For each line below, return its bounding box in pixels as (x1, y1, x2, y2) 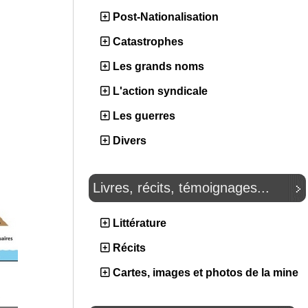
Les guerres (113, 110, 175, 122)
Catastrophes (113, 36, 184, 47)
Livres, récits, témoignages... (93, 180, 269, 195)
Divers (113, 135, 146, 146)
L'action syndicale (113, 85, 208, 97)
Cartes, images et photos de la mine (113, 267, 298, 278)
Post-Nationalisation (113, 11, 219, 23)
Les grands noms (113, 60, 204, 72)
